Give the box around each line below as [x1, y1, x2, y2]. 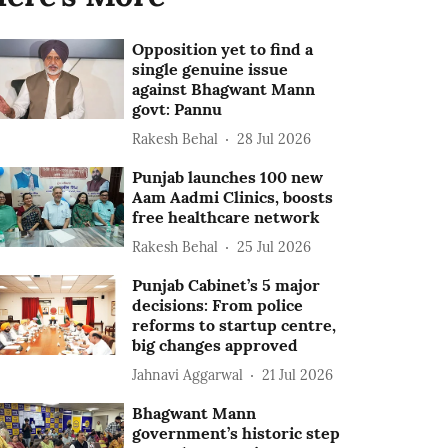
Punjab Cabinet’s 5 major [132, 275, 321, 295]
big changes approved [132, 335, 299, 355]
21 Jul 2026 [262, 365, 334, 384]
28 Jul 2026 [237, 129, 312, 148]
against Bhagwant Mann [132, 79, 316, 99]
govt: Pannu [132, 99, 223, 119]
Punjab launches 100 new [132, 167, 324, 187]
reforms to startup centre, [132, 315, 337, 335]
